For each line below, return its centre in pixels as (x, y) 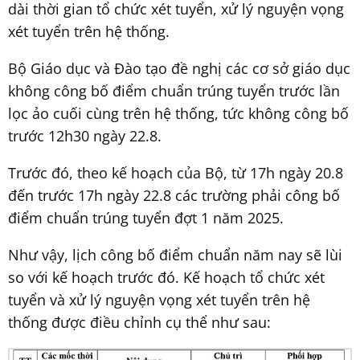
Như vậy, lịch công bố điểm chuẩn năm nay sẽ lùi (175, 254)
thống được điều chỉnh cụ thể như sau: (139, 322)
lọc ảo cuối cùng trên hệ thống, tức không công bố (178, 113)
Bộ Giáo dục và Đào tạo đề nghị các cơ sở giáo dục (179, 68)
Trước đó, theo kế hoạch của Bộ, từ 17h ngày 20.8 (176, 172)
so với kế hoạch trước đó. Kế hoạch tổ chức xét (166, 277)
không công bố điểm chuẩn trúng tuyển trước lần (174, 90)
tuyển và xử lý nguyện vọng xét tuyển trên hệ (159, 299)
